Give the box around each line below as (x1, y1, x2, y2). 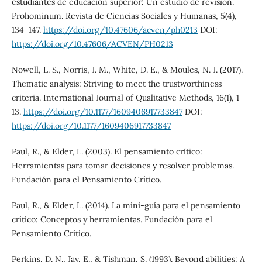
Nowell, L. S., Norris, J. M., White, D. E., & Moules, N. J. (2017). (11, 64, 243, 75)
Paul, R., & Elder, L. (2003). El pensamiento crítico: (11, 146, 202, 157)
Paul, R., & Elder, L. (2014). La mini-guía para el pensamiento (11, 200, 240, 211)
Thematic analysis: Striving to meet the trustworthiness (11, 78, 222, 89)
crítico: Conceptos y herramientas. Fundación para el (11, 214, 212, 225)
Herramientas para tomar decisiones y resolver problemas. (11, 160, 234, 171)
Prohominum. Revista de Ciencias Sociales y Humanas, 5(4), (11, 11, 237, 22)
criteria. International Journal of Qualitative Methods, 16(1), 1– (11, 92, 244, 104)
